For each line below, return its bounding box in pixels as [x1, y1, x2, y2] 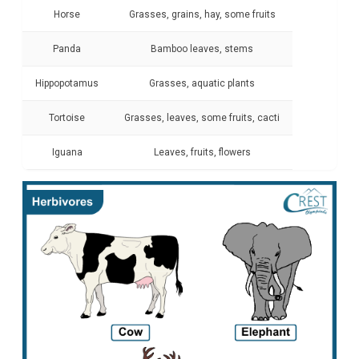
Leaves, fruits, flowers [153, 147, 251, 159]
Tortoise [49, 112, 85, 124]
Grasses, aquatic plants [149, 78, 255, 90]
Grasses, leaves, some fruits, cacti [124, 112, 280, 124]
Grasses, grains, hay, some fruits [128, 9, 276, 21]
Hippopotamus [35, 78, 99, 90]
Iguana [51, 147, 83, 159]
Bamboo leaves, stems [151, 43, 253, 55]
